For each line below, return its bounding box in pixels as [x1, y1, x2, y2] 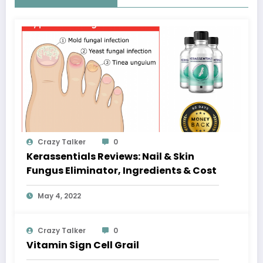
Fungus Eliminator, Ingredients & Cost [26, 164, 217, 178]
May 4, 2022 [38, 191, 81, 201]
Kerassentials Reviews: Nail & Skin [26, 150, 194, 164]
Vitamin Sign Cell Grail [26, 238, 139, 252]
